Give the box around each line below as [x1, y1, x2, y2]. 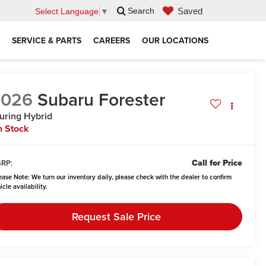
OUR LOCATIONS [142, 34, 208, 46]
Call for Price [191, 157, 242, 170]
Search [128, 6, 154, 16]
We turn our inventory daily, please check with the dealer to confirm [30, 172, 232, 182]
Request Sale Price [71, 209, 161, 224]
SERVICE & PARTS [12, 34, 81, 46]
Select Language [35, 6, 99, 16]
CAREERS [93, 34, 130, 46]
